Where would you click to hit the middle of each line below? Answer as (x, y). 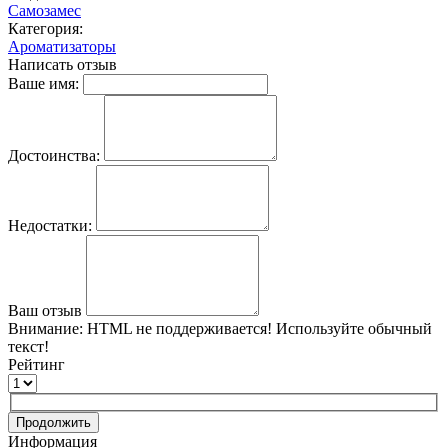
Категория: (45, 28)
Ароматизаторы (62, 46)
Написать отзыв (62, 64)
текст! (28, 346)
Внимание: (45, 328)
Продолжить (53, 423)
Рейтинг (36, 364)
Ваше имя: (43, 83)
